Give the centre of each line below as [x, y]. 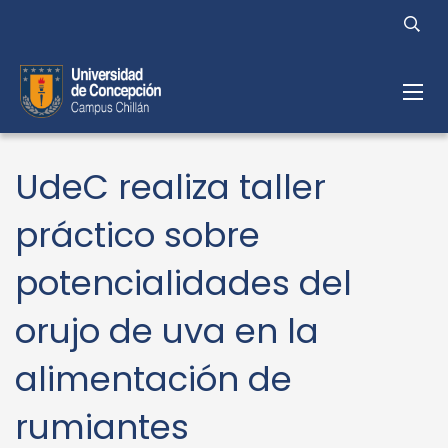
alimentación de [153, 379]
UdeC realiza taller [170, 187]
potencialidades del [183, 283]
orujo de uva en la [167, 331]
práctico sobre [137, 235]
